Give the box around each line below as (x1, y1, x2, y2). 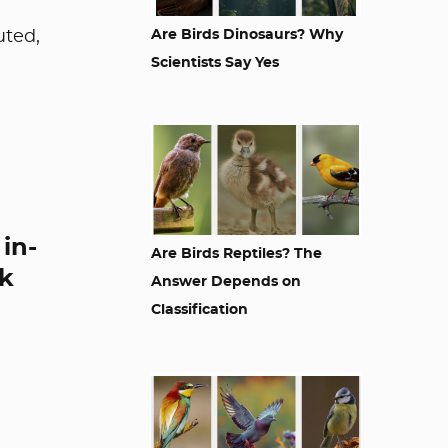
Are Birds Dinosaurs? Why (151, 28, 343, 42)
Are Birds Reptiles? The (151, 247, 322, 261)
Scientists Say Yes (151, 56, 279, 70)
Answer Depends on (151, 275, 301, 289)
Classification (151, 303, 248, 317)
